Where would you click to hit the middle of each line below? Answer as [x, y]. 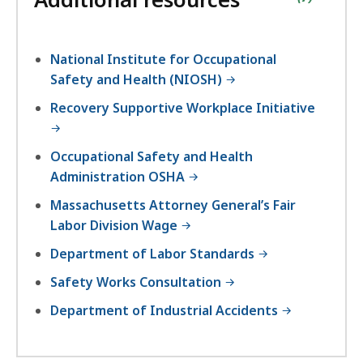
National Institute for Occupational [163, 60]
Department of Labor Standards [154, 254]
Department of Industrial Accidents [166, 311]
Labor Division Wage [115, 226]
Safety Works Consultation [136, 282]
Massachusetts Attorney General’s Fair [173, 205]
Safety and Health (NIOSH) [136, 80]
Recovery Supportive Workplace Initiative [183, 108]
